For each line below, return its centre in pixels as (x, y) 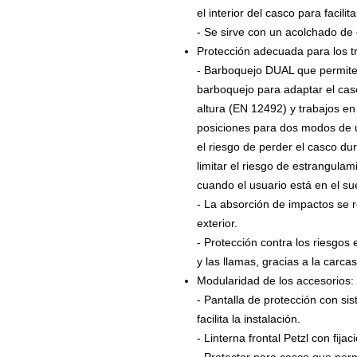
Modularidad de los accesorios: (275, 281)
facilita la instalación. (249, 319)
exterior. (217, 224)
